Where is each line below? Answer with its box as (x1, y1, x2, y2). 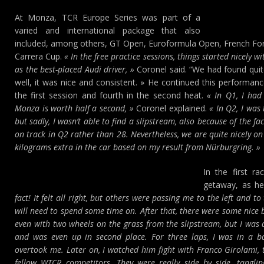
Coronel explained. (133, 103, 207, 114)
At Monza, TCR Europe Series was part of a (15, 12, 201, 23)
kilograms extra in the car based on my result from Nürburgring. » (15, 141, 260, 153)
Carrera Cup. (15, 51, 62, 62)
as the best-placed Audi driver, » (15, 64, 134, 75)
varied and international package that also (15, 25, 201, 36)
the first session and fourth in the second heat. (15, 90, 207, 101)
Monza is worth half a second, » (15, 103, 134, 114)
